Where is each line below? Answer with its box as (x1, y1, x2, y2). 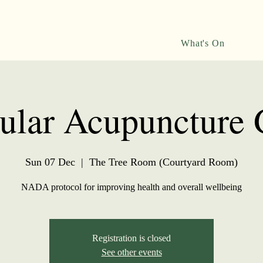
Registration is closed (92, 233, 171, 243)
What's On (181, 38, 225, 48)
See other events (101, 247, 162, 257)
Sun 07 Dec (25, 156, 75, 168)
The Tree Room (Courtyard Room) (89, 156, 238, 168)
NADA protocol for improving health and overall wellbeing (21, 182, 242, 192)
